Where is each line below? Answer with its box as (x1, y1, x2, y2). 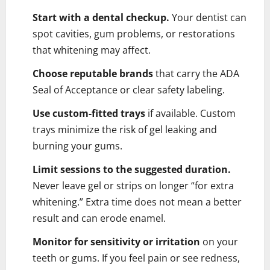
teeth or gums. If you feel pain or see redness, (33, 251, 240, 265)
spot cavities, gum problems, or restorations (33, 27, 235, 40)
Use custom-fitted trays (33, 106, 145, 120)
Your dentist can (169, 10, 246, 24)
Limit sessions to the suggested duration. (33, 162, 231, 176)
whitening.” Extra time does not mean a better (33, 195, 242, 209)
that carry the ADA (153, 66, 239, 80)
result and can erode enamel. (33, 211, 166, 225)
